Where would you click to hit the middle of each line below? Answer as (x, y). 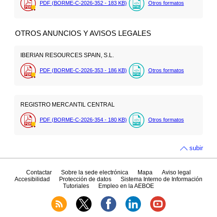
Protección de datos (85, 179)
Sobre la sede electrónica (94, 172)
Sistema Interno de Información (162, 179)
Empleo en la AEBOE (126, 186)
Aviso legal (177, 172)
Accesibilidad (32, 179)
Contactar (39, 172)
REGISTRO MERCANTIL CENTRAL (67, 104)
